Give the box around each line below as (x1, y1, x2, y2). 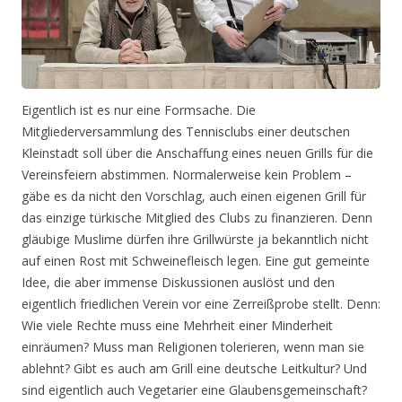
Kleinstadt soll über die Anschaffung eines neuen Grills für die (22, 144, 373, 162)
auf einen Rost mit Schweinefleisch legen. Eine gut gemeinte (22, 252, 370, 270)
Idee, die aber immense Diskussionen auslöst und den (22, 274, 335, 292)
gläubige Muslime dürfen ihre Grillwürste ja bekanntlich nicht (22, 231, 369, 249)
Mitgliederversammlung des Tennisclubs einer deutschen (22, 123, 350, 141)
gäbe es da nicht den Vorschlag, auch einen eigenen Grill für (22, 188, 366, 205)
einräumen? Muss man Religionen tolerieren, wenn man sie (22, 338, 364, 356)
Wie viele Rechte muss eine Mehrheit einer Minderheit (22, 317, 333, 335)
